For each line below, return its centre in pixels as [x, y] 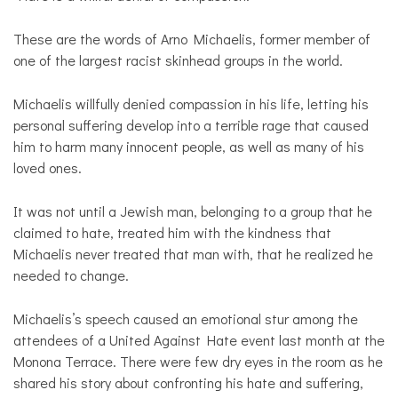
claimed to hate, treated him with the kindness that [172, 233]
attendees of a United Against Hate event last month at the [199, 340]
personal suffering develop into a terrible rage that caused [191, 125]
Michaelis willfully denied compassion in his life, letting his [191, 104]
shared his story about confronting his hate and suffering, [188, 383]
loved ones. [48, 168]
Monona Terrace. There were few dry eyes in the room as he [198, 362]
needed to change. [71, 275]
